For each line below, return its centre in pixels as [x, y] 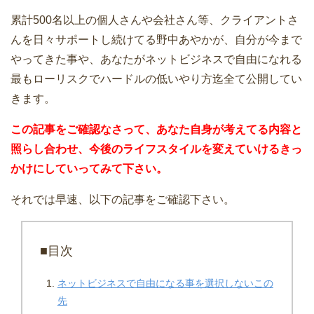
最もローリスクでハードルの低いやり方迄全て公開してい [156, 78]
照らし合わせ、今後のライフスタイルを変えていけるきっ [156, 149]
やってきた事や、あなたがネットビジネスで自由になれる [156, 59]
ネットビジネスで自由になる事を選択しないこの [165, 283]
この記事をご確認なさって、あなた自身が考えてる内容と [156, 129]
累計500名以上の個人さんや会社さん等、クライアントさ [155, 20]
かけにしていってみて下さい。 [89, 168]
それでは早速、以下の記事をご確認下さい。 [123, 199]
